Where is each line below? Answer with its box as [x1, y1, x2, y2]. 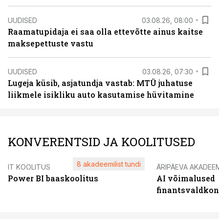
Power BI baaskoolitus [8, 173, 98, 183]
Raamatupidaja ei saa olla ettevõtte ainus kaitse [8, 26, 203, 37]
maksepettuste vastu [8, 38, 93, 48]
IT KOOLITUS [8, 163, 50, 171]
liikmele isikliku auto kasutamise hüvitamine [8, 89, 194, 100]
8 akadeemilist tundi [77, 160, 141, 168]
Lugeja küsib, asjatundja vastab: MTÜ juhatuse [8, 78, 193, 88]
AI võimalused [156, 173, 215, 183]
